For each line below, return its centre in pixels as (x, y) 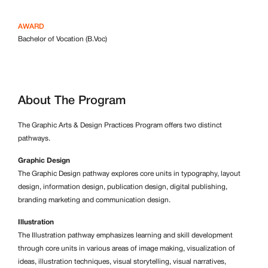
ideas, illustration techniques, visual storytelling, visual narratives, (122, 262)
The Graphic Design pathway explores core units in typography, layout (129, 174)
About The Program (72, 101)
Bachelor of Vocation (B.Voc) (63, 39)
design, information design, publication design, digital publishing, (123, 187)
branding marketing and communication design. (94, 200)
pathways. (34, 138)
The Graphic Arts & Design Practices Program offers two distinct (120, 125)
